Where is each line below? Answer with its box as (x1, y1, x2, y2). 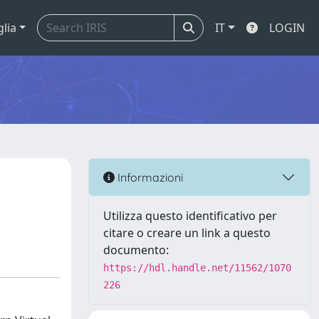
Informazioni (115, 169, 183, 184)
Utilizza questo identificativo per (103, 208, 277, 224)
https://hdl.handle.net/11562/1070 (103, 262, 291, 273)
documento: (103, 242, 169, 258)
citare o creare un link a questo (103, 225, 271, 241)
